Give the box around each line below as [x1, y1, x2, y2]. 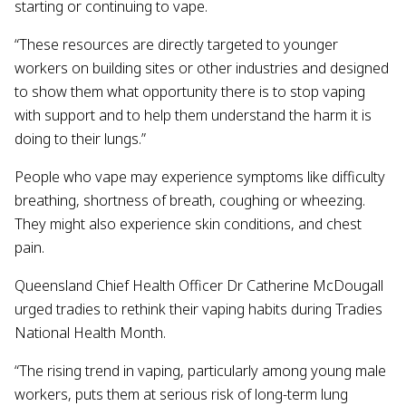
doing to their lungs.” [14, 129, 146, 150]
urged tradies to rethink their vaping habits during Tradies [14, 299, 382, 320]
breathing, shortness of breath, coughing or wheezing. [14, 190, 365, 211]
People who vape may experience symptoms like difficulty [14, 167, 385, 188]
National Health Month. [14, 323, 166, 343]
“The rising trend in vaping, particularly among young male [14, 361, 386, 382]
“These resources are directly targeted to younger [14, 34, 338, 55]
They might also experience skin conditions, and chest [14, 214, 362, 235]
